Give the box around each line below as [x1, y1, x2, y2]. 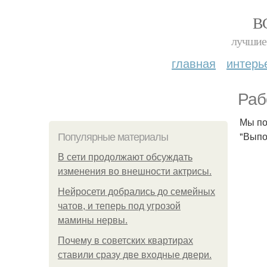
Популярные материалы [58, 131, 168, 143]
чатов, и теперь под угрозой [58, 201, 181, 211]
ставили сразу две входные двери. [58, 250, 212, 260]
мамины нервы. [58, 215, 128, 225]
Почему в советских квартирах [58, 235, 193, 246]
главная [172, 54, 216, 72]
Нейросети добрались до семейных [58, 187, 215, 197]
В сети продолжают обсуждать [58, 152, 193, 162]
